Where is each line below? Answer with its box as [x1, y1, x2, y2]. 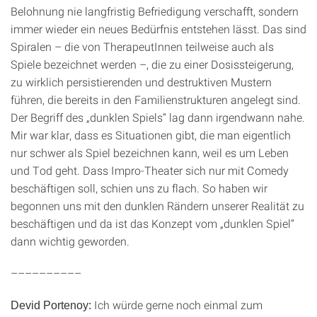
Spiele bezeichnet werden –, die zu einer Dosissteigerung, [11, 57, 294, 71]
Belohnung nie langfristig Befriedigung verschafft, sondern [11, 4, 299, 18]
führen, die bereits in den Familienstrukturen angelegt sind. [11, 92, 301, 107]
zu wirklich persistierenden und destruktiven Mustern [11, 74, 272, 89]
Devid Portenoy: [11, 299, 91, 311]
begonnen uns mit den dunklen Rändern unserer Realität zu [11, 198, 304, 213]
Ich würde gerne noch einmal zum [91, 297, 263, 312]
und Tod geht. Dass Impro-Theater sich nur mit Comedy [11, 163, 289, 178]
